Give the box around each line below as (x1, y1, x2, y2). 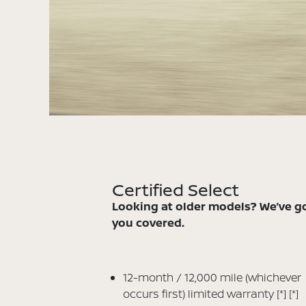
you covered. (112, 215, 185, 231)
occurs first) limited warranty (123, 286, 277, 302)
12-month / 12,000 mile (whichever (123, 270, 302, 286)
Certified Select (112, 178, 240, 202)
